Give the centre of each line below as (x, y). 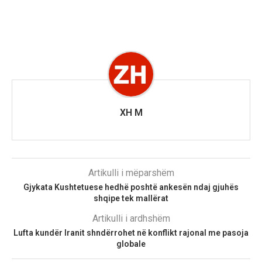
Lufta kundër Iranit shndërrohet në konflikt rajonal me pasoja (131, 233)
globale (131, 244)
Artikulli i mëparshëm (131, 173)
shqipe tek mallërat (131, 198)
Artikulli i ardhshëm (131, 218)
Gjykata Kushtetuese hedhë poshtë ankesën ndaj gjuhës (131, 187)
